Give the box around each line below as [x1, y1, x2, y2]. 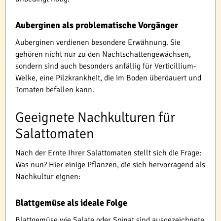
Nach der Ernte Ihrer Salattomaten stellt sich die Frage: [15, 147, 201, 158]
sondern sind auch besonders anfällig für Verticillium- [15, 61, 196, 71]
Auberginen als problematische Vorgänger [15, 19, 178, 31]
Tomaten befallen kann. [15, 84, 94, 95]
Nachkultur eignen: [15, 171, 80, 182]
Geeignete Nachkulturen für [15, 109, 175, 126]
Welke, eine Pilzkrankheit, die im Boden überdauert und [15, 73, 201, 83]
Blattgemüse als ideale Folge [15, 197, 127, 208]
